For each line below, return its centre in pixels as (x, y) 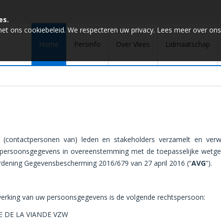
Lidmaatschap (188, 44)
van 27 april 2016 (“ (161, 163)
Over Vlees (133, 44)
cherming (82, 163)
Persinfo (87, 44)
